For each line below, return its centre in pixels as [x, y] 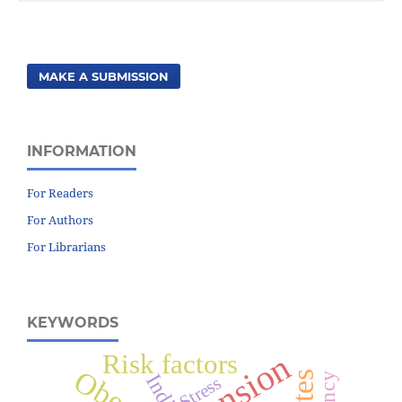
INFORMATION [82, 151]
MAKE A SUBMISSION [104, 76]
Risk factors [170, 363]
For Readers [60, 192]
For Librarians [66, 246]
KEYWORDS [73, 322]
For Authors [60, 219]
